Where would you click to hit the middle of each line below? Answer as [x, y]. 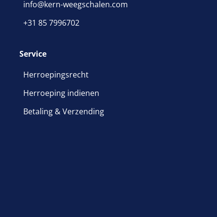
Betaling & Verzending [64, 112]
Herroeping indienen [61, 93]
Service [33, 54]
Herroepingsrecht [56, 75]
